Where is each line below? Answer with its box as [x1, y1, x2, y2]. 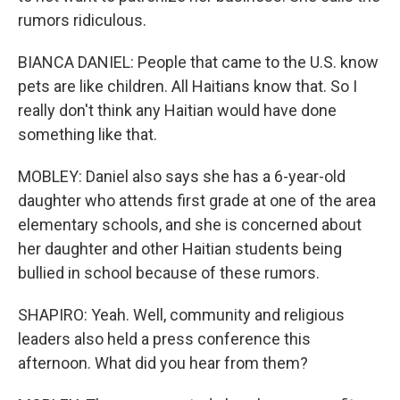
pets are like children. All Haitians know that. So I [18, 77, 357, 96]
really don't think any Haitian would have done [18, 101, 337, 120]
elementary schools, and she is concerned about [18, 215, 362, 234]
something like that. [18, 125, 157, 144]
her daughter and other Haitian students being [18, 239, 342, 258]
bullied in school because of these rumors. [18, 263, 320, 282]
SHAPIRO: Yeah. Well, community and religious [18, 305, 345, 324]
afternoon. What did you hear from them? [18, 354, 308, 372]
